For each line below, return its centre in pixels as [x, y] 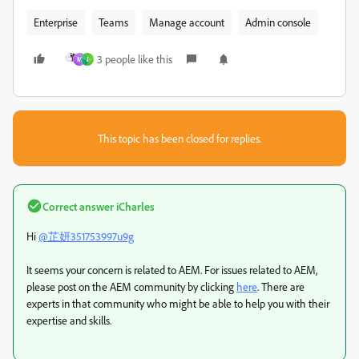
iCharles [134, 206]
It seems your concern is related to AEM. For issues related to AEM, [172, 269]
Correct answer [78, 206]
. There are [281, 286]
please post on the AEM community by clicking [131, 286]
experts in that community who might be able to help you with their [178, 303]
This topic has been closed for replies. [179, 138]
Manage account [187, 22]
